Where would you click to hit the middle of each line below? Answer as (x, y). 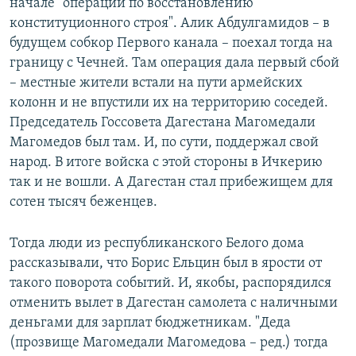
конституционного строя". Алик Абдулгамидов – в (170, 23)
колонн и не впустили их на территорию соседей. (169, 103)
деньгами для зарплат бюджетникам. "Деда (150, 323)
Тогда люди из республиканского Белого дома (157, 243)
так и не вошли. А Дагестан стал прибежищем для (171, 182)
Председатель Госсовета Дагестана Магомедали (163, 122)
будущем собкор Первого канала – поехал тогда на (171, 43)
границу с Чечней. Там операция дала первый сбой (174, 63)
